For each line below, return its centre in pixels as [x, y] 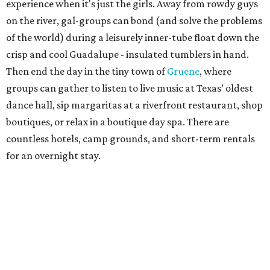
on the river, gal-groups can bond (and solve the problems [134, 21]
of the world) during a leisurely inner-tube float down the [133, 38]
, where [215, 71]
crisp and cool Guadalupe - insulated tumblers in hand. [127, 55]
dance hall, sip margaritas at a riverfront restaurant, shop [134, 105]
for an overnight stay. [53, 156]
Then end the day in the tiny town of [86, 71]
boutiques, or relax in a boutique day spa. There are [118, 122]
